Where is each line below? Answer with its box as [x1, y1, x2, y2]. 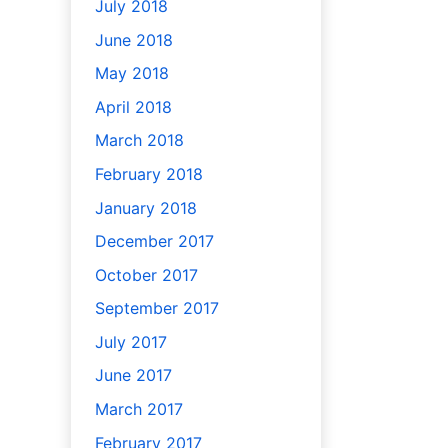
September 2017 [94, 298, 219, 319]
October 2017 [94, 264, 198, 285]
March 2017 [94, 399, 183, 420]
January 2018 [94, 197, 197, 218]
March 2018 [94, 130, 184, 151]
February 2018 [94, 163, 203, 184]
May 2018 [94, 63, 169, 84]
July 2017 [94, 331, 167, 352]
